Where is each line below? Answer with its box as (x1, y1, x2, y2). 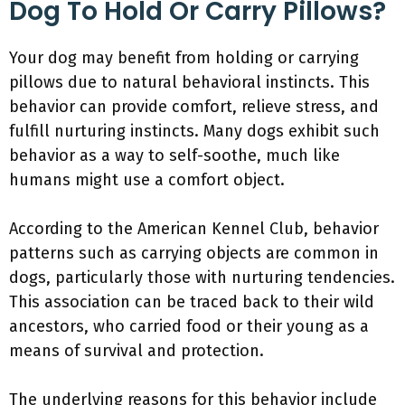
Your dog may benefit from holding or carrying (9, 48, 359, 68)
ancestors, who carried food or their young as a (9, 316, 369, 336)
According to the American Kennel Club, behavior (9, 219, 379, 239)
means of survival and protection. (9, 341, 264, 361)
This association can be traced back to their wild (9, 292, 374, 312)
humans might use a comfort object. (9, 170, 285, 190)
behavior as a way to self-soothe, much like (9, 146, 340, 165)
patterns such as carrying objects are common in (9, 243, 379, 263)
